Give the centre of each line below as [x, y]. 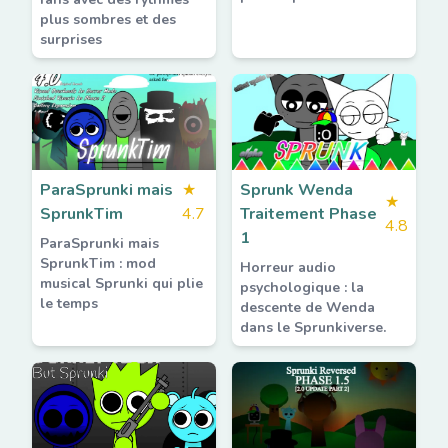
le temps [69, 303]
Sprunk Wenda [296, 190]
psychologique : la [302, 287]
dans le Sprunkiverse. [313, 327]
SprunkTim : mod [98, 263]
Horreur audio [288, 267]
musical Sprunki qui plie [121, 283]
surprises [71, 39]
